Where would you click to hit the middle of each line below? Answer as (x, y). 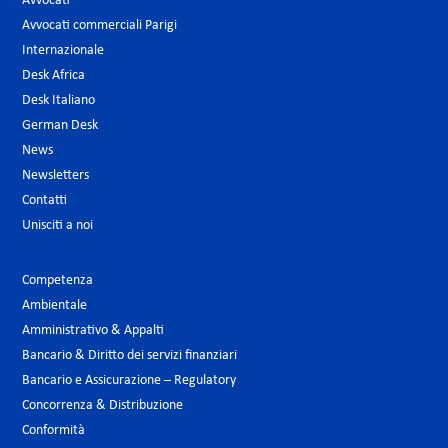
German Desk (60, 126)
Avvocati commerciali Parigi (99, 26)
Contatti (44, 201)
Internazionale (63, 51)
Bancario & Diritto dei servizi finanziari (129, 356)
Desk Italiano (58, 101)
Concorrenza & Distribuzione (102, 406)
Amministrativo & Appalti (93, 331)
